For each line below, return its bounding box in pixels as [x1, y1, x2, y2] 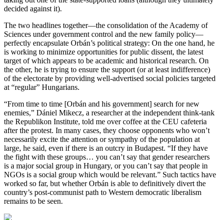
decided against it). [4, 4, 62, 13]
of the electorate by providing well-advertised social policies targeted [4, 74, 216, 82]
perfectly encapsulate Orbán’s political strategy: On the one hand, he [4, 38, 215, 47]
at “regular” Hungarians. [4, 82, 80, 91]
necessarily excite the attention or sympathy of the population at [4, 135, 200, 143]
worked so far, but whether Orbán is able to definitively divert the [4, 179, 206, 188]
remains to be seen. [4, 196, 63, 205]
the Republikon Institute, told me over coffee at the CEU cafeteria [4, 117, 207, 126]
